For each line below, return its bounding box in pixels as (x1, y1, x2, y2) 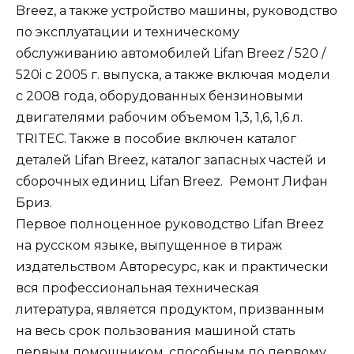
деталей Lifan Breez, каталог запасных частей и (16, 152, 326, 168)
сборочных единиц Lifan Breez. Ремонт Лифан (16, 173, 328, 189)
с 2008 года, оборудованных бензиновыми (16, 88, 303, 104)
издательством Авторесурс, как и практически (16, 258, 329, 274)
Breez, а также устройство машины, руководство (16, 2, 337, 18)
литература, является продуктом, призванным (16, 301, 325, 317)
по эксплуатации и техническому (16, 24, 239, 40)
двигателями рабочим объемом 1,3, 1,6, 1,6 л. (16, 109, 303, 125)
